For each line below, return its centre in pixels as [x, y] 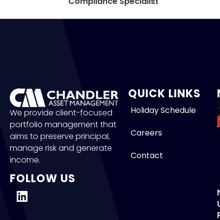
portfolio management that [63, 125]
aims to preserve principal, [60, 137]
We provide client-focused [61, 113]
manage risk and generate [61, 148]
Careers [146, 133]
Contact [147, 155]
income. [25, 160]
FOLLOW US [43, 178]
